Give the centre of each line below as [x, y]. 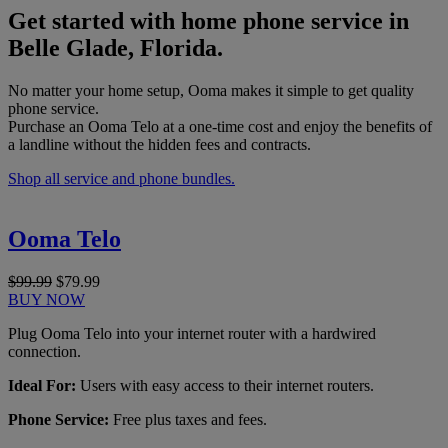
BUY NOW [46, 299]
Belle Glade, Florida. [115, 48]
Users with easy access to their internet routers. [225, 385]
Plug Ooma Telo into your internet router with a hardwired [192, 333]
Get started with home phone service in [208, 21]
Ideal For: [42, 385]
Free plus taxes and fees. [188, 419]
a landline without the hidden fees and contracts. [159, 144]
